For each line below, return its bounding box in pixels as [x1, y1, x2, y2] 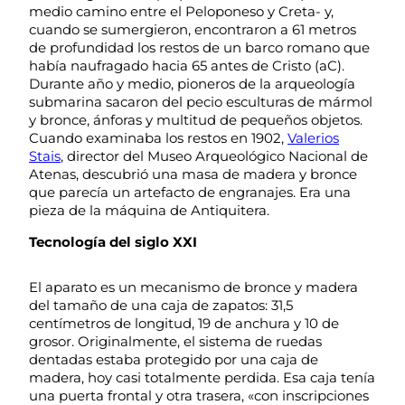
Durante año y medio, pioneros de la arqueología [29, 74, 355, 92]
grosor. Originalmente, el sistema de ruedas [29, 332, 322, 350]
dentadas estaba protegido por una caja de [29, 350, 318, 368]
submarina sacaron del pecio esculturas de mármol [29, 92, 372, 110]
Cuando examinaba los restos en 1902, [29, 128, 287, 146]
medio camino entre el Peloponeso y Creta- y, [29, 2, 334, 20]
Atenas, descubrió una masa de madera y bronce [29, 165, 357, 183]
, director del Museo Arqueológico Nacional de [61, 146, 368, 165]
